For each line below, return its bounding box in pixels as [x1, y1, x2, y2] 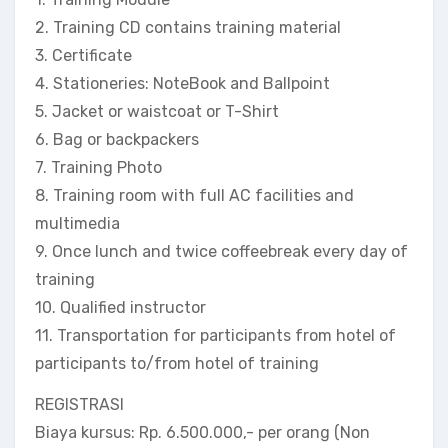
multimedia [35, 214, 120, 233]
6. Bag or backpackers [35, 130, 199, 149]
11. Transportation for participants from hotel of [35, 326, 396, 345]
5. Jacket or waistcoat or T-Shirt [35, 102, 279, 121]
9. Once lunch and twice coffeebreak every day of [35, 242, 408, 261]
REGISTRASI [35, 395, 124, 414]
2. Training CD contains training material [35, 18, 341, 37]
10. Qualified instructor [35, 298, 206, 317]
